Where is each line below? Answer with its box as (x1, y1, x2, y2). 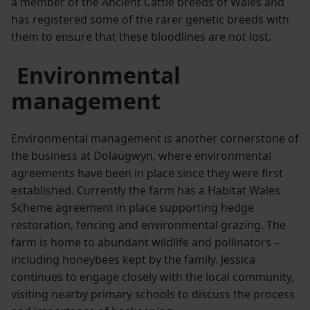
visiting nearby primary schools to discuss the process (11, 286, 295, 302)
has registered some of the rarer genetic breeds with (11, 12, 289, 28)
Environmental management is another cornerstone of (11, 131, 299, 147)
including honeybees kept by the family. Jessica (11, 252, 255, 268)
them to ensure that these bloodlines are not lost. (11, 29, 271, 45)
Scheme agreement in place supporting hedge (11, 200, 254, 216)
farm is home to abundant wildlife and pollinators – (11, 235, 280, 250)
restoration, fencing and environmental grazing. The (11, 217, 286, 233)
